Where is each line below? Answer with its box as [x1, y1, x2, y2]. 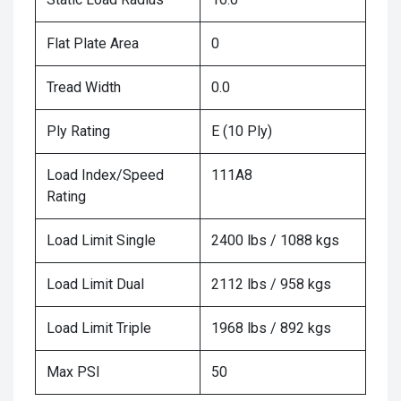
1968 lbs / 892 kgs [211, 320, 331, 337]
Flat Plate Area [47, 35, 139, 53]
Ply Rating [47, 123, 110, 141]
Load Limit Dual [47, 276, 144, 294]
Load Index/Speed [47, 166, 164, 184]
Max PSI [47, 363, 100, 381]
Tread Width [47, 79, 121, 97]
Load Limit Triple [47, 320, 151, 337]
